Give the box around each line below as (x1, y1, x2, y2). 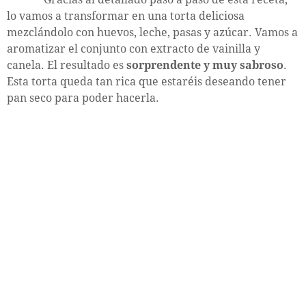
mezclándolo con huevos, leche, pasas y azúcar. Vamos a (7, 25, 298, 39)
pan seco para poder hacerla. (7, 91, 159, 105)
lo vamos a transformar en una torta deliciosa (7, 9, 245, 23)
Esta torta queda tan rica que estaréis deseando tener (7, 74, 286, 88)
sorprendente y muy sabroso (126, 58, 283, 72)
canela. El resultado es (7, 58, 126, 72)
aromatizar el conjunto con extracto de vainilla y (7, 42, 260, 55)
